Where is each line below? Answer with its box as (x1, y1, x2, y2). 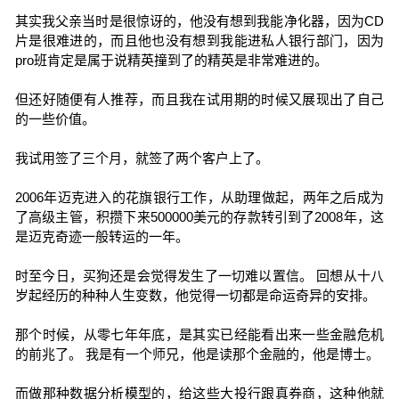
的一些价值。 (14, 111, 95, 126)
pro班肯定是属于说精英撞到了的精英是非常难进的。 (14, 53, 328, 68)
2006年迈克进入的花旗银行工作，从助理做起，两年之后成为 (14, 190, 385, 205)
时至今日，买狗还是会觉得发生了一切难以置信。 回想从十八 (14, 268, 385, 283)
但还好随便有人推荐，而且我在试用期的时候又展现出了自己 (14, 92, 385, 107)
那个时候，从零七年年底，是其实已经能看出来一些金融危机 (14, 327, 385, 342)
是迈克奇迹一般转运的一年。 (14, 229, 189, 244)
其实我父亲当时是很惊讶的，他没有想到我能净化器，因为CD (14, 13, 385, 28)
